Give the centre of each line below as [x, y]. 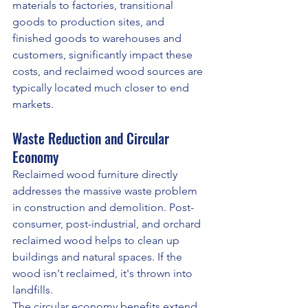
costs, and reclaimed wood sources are [109, 71]
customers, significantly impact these [104, 55]
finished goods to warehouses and [98, 38]
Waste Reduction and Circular [92, 139]
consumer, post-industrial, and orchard [108, 224]
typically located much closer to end [102, 88]
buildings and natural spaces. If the [99, 257]
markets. [33, 104]
